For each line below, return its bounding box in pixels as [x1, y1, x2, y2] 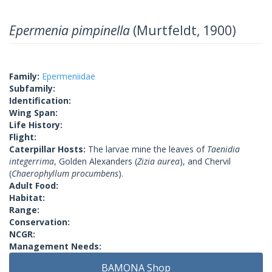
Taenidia [207, 143, 240, 155]
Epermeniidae [42, 70, 95, 82]
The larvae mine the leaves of [88, 143, 207, 155]
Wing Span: [9, 106, 58, 118]
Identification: [9, 94, 71, 106]
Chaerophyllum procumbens [12, 167, 118, 179]
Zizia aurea [137, 155, 180, 167]
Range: [9, 203, 39, 216]
